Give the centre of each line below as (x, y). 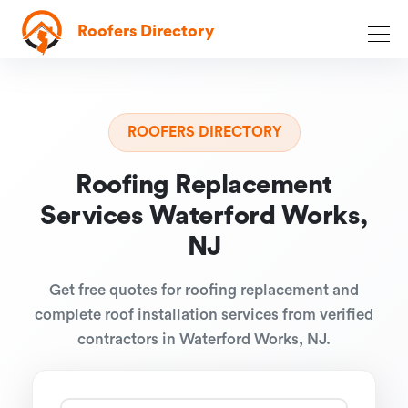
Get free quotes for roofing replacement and (204, 290)
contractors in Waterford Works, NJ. (204, 339)
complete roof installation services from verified (204, 315)
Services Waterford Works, (204, 216)
